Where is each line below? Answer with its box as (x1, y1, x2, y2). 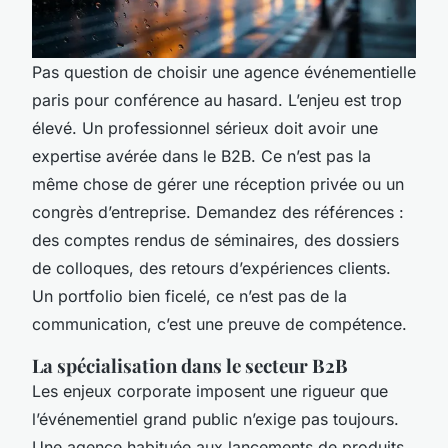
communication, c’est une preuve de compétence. (32, 313, 407, 334)
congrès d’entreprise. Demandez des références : (32, 201, 404, 222)
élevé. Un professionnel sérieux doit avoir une (32, 117, 378, 138)
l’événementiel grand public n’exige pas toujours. (32, 408, 399, 429)
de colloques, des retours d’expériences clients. (32, 257, 391, 278)
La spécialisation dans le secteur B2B (32, 352, 348, 378)
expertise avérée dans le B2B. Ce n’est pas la (32, 145, 371, 166)
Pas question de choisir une (32, 61, 244, 82)
